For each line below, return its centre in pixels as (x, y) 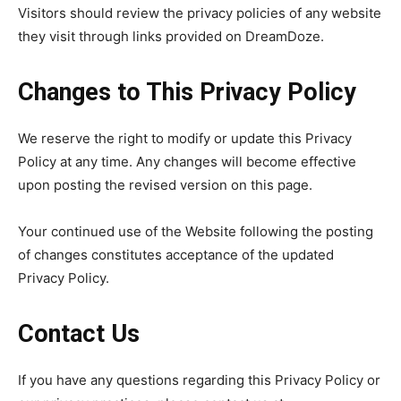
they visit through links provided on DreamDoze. (171, 36)
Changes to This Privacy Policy (187, 92)
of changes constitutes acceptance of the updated (176, 255)
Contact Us (79, 334)
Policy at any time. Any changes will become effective (187, 162)
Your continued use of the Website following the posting (196, 231)
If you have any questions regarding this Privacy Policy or (199, 380)
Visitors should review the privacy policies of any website (200, 13)
